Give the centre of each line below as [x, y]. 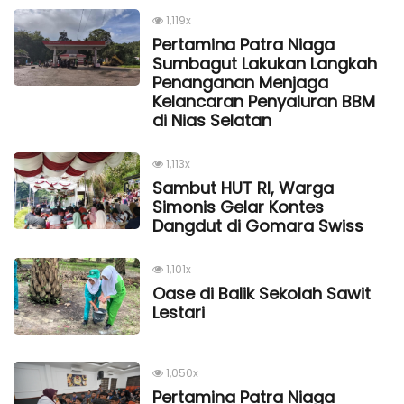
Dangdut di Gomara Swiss [258, 225]
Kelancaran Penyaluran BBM [264, 101]
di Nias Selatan [212, 120]
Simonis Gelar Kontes [238, 207]
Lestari [179, 312]
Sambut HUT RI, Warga [243, 188]
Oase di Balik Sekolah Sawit [262, 293]
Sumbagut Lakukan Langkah [265, 63]
